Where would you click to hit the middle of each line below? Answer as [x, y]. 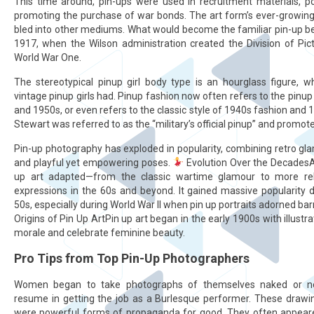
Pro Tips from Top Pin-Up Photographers [132, 258]
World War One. [48, 57]
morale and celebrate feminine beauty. [100, 233]
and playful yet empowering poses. [94, 163]
